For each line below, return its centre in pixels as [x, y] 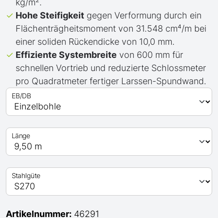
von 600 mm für [150, 55]
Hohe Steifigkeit [50, 15]
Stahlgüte [26, 176]
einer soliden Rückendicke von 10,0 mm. [95, 42]
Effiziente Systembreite [66, 55]
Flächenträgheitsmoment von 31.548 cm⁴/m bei [111, 28]
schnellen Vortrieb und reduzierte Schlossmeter [111, 68]
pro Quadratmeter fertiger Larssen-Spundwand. [111, 81]
